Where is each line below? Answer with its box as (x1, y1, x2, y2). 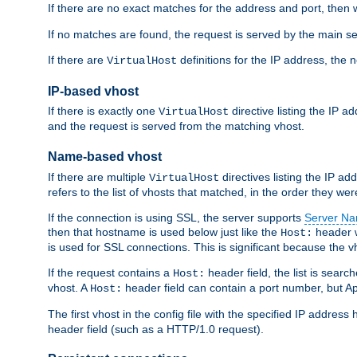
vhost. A (48, 280, 90, 294)
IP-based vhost (48, 84, 139, 99)
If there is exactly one (48, 104, 159, 118)
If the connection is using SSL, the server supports (48, 210, 304, 224)
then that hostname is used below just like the (48, 225, 280, 238)
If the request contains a (48, 265, 173, 279)
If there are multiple (48, 170, 149, 183)
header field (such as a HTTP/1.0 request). (48, 322, 264, 335)
